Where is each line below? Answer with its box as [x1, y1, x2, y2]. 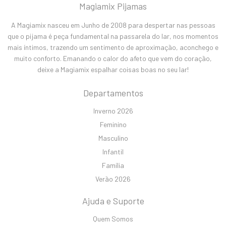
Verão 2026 [95, 174, 131, 183]
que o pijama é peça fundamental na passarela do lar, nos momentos [8, 31, 218, 40]
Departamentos [83, 87, 143, 98]
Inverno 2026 [93, 106, 133, 115]
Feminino [99, 120, 127, 129]
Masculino [98, 133, 128, 142]
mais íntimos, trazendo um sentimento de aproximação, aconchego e [8, 42, 218, 51]
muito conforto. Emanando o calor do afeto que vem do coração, [14, 53, 212, 63]
